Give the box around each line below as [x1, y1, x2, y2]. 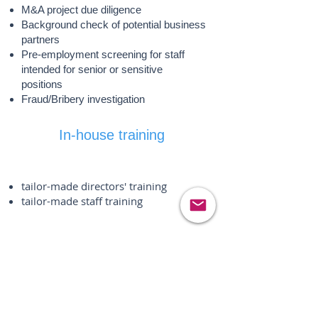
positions [21, 78, 62, 90]
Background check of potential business [21, 18, 206, 31]
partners [21, 33, 60, 45]
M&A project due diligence [21, 4, 141, 16]
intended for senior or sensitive [21, 63, 163, 75]
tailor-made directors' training [21, 179, 167, 193]
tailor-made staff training [21, 194, 143, 208]
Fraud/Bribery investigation [21, 93, 145, 105]
